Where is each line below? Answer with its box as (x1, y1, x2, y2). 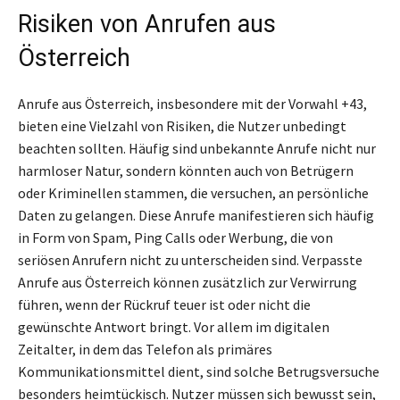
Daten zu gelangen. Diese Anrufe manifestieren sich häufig (18, 206, 374, 225)
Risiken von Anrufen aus (18, 10, 276, 39)
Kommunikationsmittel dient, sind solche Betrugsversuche (18, 362, 379, 381)
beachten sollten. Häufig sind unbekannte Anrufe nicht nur (18, 139, 376, 158)
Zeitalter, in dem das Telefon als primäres (18, 340, 272, 359)
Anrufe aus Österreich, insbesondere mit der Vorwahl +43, (18, 95, 367, 113)
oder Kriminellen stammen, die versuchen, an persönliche (18, 184, 369, 203)
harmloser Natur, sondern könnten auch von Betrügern (18, 162, 354, 180)
